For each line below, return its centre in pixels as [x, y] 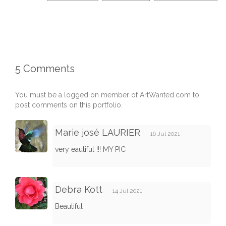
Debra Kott [79, 190]
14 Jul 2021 [127, 191]
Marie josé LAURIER [98, 133]
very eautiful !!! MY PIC [90, 150]
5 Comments [45, 69]
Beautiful [69, 207]
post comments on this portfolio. [69, 105]
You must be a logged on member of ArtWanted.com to [107, 95]
